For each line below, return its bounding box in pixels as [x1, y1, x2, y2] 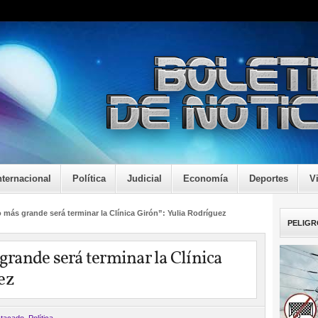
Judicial [127, 173, 162, 184]
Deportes [249, 173, 288, 184]
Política [72, 173, 106, 184]
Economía [183, 173, 228, 184]
